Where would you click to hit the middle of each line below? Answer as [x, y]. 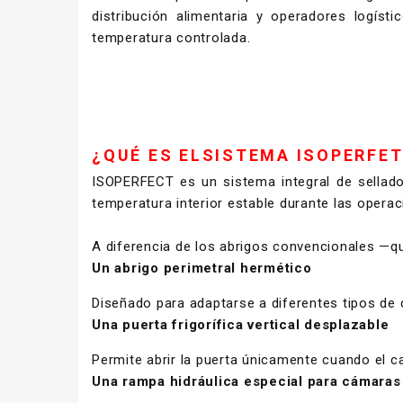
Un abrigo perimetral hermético [202, 268]
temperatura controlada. [171, 37]
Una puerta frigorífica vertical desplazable [241, 324]
